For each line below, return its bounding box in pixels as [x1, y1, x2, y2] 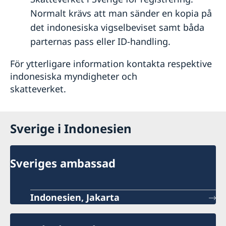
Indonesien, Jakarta [30, 191, 120, 204]
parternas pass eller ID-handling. [30, 35, 171, 47]
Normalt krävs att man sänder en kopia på [30, 7, 212, 19]
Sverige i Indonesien [10, 120, 132, 137]
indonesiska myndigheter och [10, 70, 137, 82]
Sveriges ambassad [10, 155, 116, 171]
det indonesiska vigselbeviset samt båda [30, 21, 204, 33]
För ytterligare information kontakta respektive [10, 57, 212, 70]
